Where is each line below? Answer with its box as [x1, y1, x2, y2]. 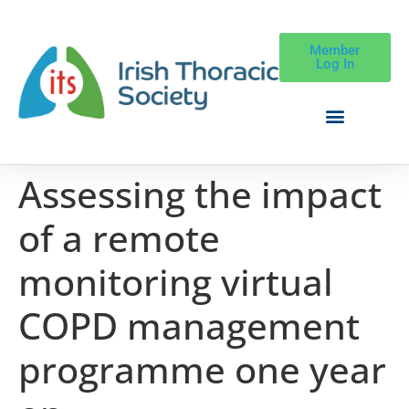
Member [309, 42, 361, 59]
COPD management [18, 299, 360, 351]
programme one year [18, 343, 386, 394]
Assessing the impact [18, 168, 382, 219]
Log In [315, 56, 354, 73]
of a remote [18, 212, 220, 263]
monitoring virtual [18, 256, 333, 307]
